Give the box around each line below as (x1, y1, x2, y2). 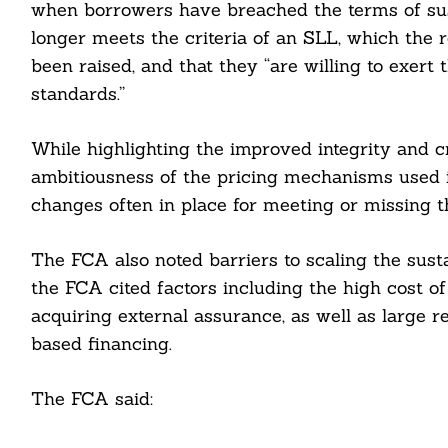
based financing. (30, 332, 172, 356)
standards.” (30, 82, 125, 106)
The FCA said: (30, 387, 153, 411)
